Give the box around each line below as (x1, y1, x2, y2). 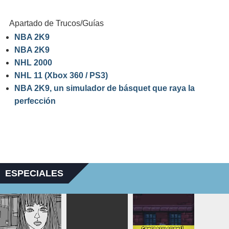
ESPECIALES (5, 168, 63, 178)
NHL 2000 (14, 58, 52, 67)
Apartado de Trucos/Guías (9, 19, 104, 28)
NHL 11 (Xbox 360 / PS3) (14, 71, 108, 80)
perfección (14, 97, 56, 105)
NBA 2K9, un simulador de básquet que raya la (14, 84, 195, 93)
